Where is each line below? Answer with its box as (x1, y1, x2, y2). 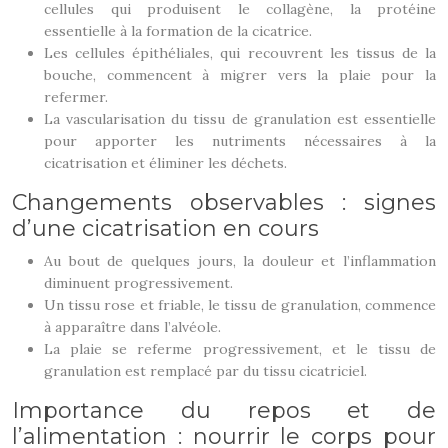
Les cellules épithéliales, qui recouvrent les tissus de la (44, 44, 436, 62)
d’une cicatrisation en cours (12, 215, 319, 242)
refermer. (44, 88, 108, 106)
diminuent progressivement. (44, 274, 233, 292)
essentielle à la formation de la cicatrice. (44, 22, 312, 40)
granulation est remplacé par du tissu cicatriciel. (44, 362, 367, 380)
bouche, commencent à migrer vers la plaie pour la (44, 66, 436, 84)
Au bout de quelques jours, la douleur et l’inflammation (44, 252, 436, 270)
